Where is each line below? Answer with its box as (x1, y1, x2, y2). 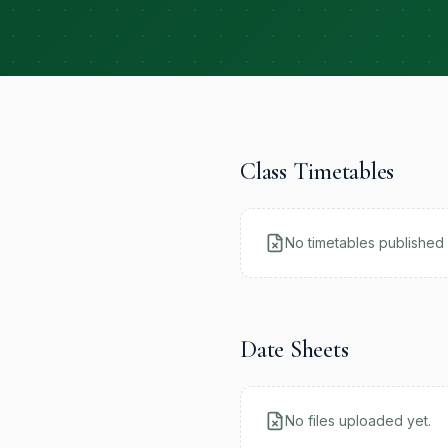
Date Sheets (240, 335, 349, 364)
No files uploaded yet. (285, 412, 431, 429)
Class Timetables (240, 157, 395, 186)
